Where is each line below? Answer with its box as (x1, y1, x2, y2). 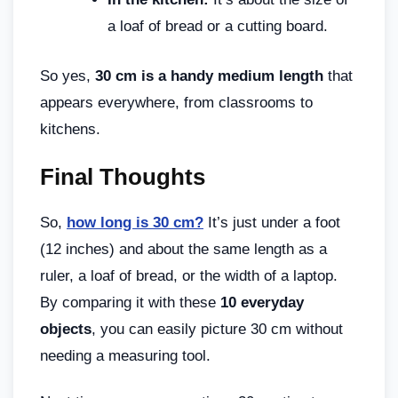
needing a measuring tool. (40, 346, 211, 364)
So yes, (40, 67, 95, 84)
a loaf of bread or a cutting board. (107, 18, 328, 36)
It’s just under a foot (203, 213, 340, 231)
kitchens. (40, 120, 100, 138)
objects (40, 320, 92, 338)
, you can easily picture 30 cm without (92, 320, 343, 338)
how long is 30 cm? (67, 213, 203, 231)
